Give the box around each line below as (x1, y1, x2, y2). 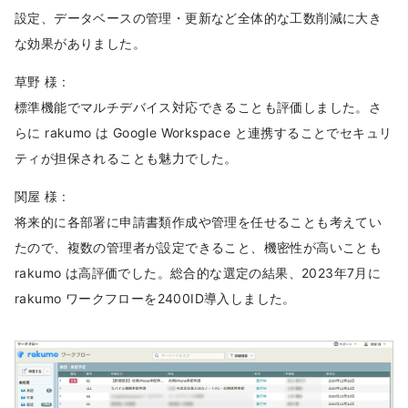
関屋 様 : (15, 188, 66, 204)
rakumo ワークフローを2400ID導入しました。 (15, 290, 296, 306)
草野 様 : (15, 73, 66, 89)
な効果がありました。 (15, 35, 146, 51)
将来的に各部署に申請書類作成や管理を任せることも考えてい (15, 213, 382, 229)
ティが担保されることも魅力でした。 (15, 149, 238, 166)
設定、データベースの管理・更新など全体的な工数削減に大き (15, 9, 382, 25)
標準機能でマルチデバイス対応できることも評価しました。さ (15, 98, 382, 115)
